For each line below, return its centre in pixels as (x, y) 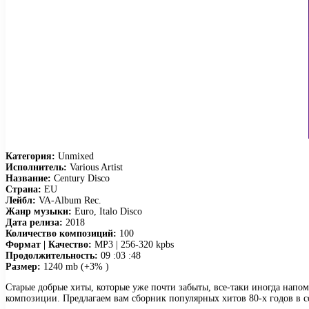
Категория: (30, 156)
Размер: (23, 266)
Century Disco (80, 178)
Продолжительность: (52, 255)
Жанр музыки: (39, 211)
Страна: (23, 189)
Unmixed (74, 156)
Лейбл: (21, 200)
